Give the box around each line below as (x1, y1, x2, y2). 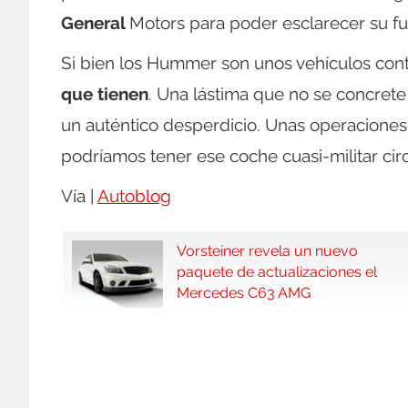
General (61, 13, 129, 34)
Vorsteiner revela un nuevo (177, 242, 358, 260)
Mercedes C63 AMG (177, 284, 311, 302)
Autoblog (97, 186, 171, 207)
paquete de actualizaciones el (177, 263, 377, 281)
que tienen (61, 84, 148, 105)
